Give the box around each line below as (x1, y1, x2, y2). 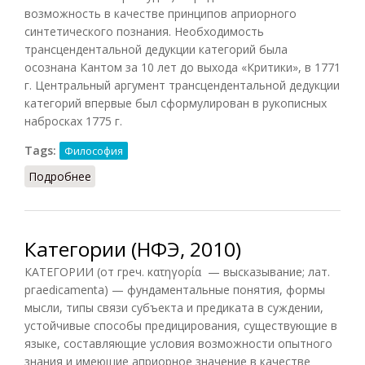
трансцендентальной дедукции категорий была (24, 41, 288, 57)
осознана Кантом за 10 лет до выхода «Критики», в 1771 (24, 59, 341, 75)
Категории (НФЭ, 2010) (24, 235, 241, 262)
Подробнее (29, 168, 91, 184)
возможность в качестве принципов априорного (24, 5, 297, 21)
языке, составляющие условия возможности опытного (24, 335, 332, 351)
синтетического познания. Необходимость (24, 23, 264, 39)
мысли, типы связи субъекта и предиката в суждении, (24, 299, 323, 315)
